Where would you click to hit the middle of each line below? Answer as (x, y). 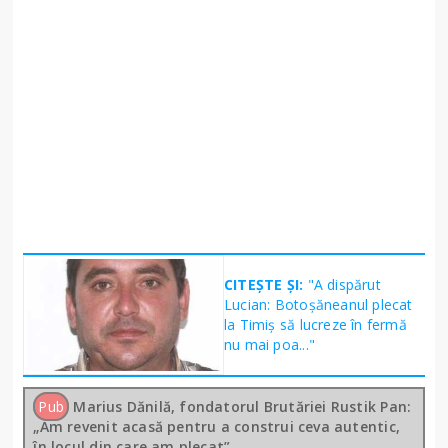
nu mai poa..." (269, 344)
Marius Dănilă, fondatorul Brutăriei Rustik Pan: (242, 406)
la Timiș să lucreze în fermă (315, 324)
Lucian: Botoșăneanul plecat (318, 304)
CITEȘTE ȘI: (266, 284)
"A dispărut (344, 284)
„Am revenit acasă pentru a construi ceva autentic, (216, 426)
